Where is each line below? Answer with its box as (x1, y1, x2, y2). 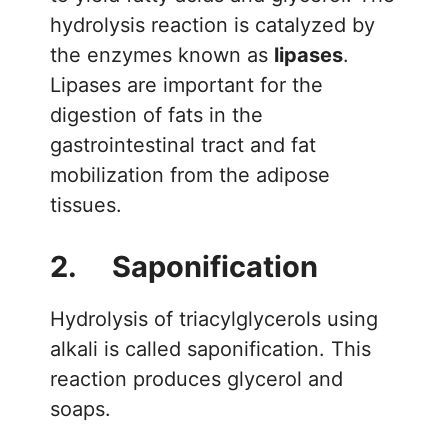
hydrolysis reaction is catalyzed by (50, 12, 375, 37)
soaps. (50, 396, 111, 421)
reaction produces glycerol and (50, 366, 343, 391)
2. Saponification (50, 248, 318, 284)
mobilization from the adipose (50, 162, 330, 187)
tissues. (50, 192, 122, 217)
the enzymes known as (50, 42, 274, 67)
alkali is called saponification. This (50, 336, 371, 361)
